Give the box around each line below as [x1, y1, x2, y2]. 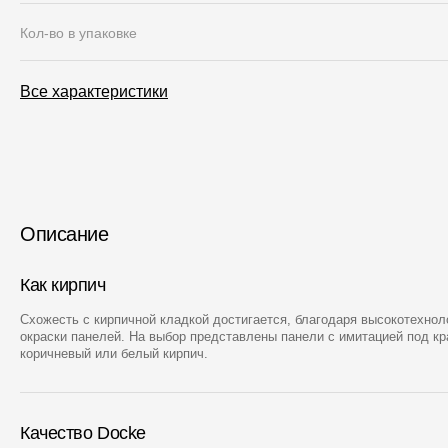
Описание [20, 223, 108, 245]
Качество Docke [20, 423, 146, 443]
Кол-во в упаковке [20, 25, 137, 41]
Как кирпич [20, 275, 106, 295]
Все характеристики [20, 83, 168, 100]
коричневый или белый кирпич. [20, 346, 208, 361]
